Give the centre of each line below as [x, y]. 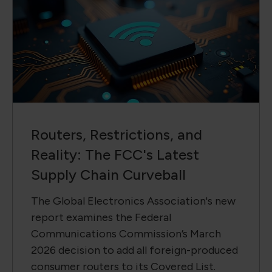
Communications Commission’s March [126, 233]
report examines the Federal [101, 217]
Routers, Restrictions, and [117, 134]
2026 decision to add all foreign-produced [134, 250]
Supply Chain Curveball [108, 174]
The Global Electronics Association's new [133, 201]
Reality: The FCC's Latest [115, 154]
